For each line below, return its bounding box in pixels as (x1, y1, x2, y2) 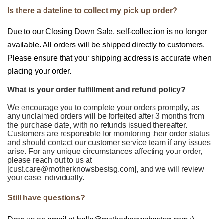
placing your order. (7, 67, 71, 76)
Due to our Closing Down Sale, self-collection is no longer (7, 27, 207, 36)
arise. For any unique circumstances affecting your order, (7, 147, 202, 156)
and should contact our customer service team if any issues (7, 138, 211, 147)
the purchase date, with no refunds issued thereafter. (7, 121, 187, 130)
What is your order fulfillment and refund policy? (7, 86, 186, 94)
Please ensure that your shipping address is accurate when (7, 54, 212, 63)
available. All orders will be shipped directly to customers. (7, 41, 205, 49)
